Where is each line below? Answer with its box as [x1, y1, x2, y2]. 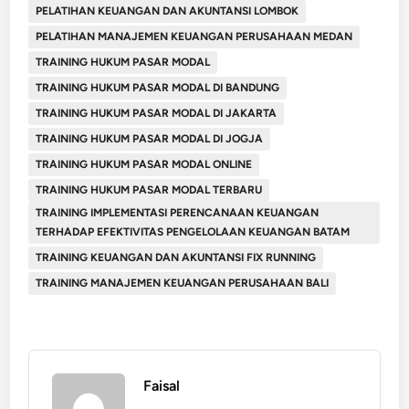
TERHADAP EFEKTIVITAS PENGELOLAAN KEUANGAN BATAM [36, 225, 351, 238]
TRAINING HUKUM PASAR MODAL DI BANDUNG [36, 81, 280, 94]
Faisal [143, 377, 181, 394]
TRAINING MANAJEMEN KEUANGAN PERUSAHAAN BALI [36, 277, 330, 289]
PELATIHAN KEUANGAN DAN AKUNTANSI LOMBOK [36, 5, 299, 17]
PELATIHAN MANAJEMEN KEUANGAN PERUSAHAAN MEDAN [36, 30, 353, 43]
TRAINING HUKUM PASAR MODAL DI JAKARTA [36, 107, 278, 120]
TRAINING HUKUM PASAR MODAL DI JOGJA [36, 132, 264, 145]
